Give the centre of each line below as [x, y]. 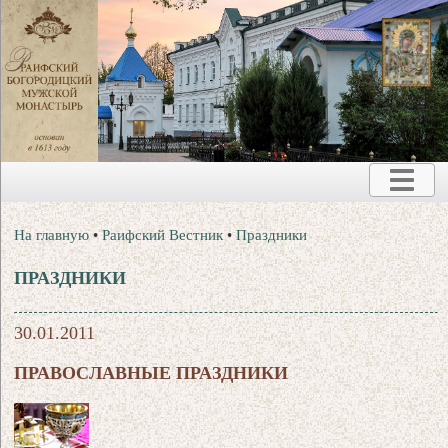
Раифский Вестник [163, 234]
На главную [52, 234]
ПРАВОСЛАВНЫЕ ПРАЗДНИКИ [151, 372]
